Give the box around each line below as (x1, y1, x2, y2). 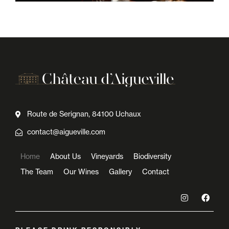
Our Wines (63, 167, 99, 177)
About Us (50, 152, 81, 162)
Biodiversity (133, 152, 171, 162)
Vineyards (91, 152, 123, 162)
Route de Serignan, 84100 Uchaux (27, 109, 141, 119)
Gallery (109, 167, 132, 177)
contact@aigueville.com (27, 127, 105, 137)
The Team (20, 167, 53, 177)
